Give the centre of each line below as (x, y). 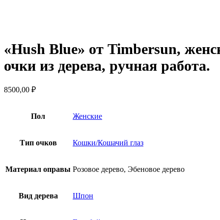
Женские (87, 116)
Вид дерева (38, 196)
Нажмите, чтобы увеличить (50, 26)
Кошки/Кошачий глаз (108, 143)
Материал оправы (38, 169)
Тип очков (38, 143)
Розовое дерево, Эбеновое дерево (129, 169)
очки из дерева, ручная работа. (107, 65)
